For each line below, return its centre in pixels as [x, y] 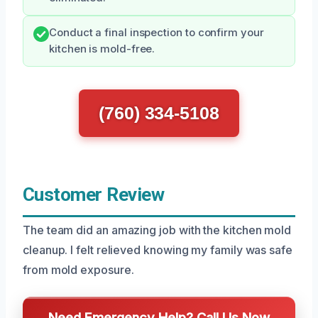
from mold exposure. [78, 270]
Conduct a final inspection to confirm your [157, 33]
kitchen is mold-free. [102, 49]
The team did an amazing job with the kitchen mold [157, 230]
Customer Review [94, 194]
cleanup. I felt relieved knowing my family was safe [158, 250]
